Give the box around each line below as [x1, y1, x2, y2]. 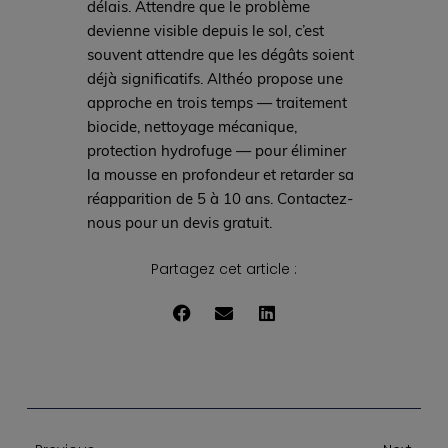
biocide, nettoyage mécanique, [86, 116, 297, 137]
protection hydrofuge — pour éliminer [86, 140, 346, 161]
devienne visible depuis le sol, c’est [86, 20, 324, 41]
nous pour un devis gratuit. [86, 212, 272, 233]
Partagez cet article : [151, 259, 297, 280]
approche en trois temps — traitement [86, 92, 347, 113]
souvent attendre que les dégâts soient [86, 44, 354, 65]
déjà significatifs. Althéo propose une [86, 68, 343, 89]
